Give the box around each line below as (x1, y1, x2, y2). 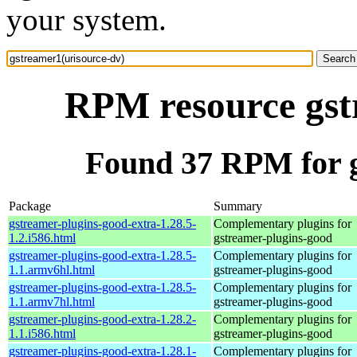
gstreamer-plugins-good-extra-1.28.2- (9, 312, 196, 326)
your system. (6, 2, 167, 37)
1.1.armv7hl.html (9, 294, 95, 308)
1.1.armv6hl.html (9, 262, 95, 277)
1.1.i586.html (9, 326, 76, 340)
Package (9, 198, 51, 213)
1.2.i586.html (9, 230, 76, 245)
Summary (214, 198, 262, 213)
